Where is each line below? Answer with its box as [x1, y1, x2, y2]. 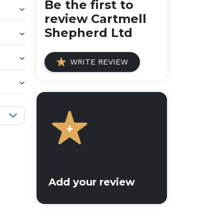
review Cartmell [44, 11, 146, 26]
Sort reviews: [24, 107, 80, 117]
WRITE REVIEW [70, 57, 128, 66]
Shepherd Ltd [44, 25, 132, 40]
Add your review [48, 176, 135, 188]
